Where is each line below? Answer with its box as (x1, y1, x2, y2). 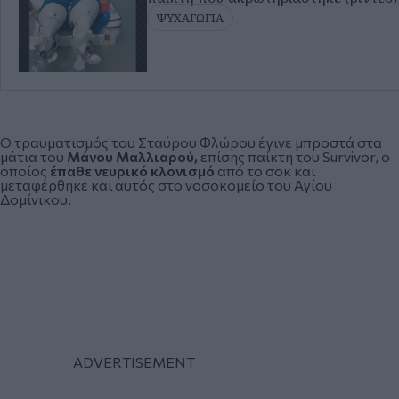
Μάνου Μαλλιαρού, (67, 148, 200, 166)
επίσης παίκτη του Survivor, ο (200, 148, 390, 166)
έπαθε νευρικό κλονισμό (47, 162, 215, 180)
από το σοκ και (215, 162, 315, 180)
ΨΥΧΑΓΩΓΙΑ (157, 10, 224, 26)
